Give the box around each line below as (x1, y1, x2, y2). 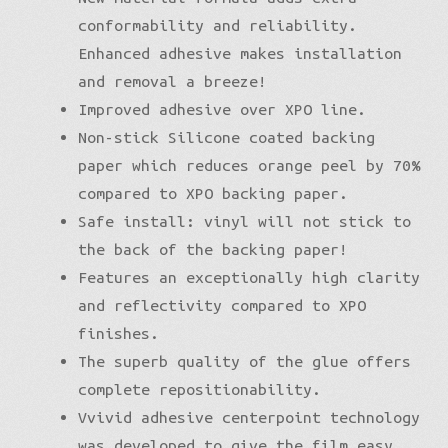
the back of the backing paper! (77, 239, 348, 258)
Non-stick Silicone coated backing (77, 127, 375, 146)
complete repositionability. (77, 379, 321, 398)
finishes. (77, 323, 159, 342)
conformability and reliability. (77, 15, 357, 34)
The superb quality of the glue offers (77, 351, 411, 370)
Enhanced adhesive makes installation (77, 43, 402, 62)
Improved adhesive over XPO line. (77, 99, 366, 118)
